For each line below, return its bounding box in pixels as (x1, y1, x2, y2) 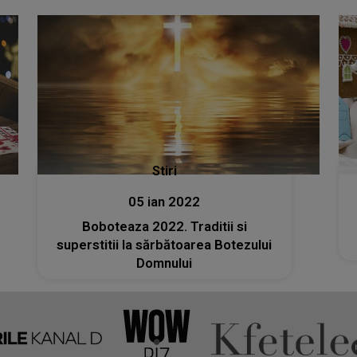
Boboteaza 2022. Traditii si (81, 218, 247, 234)
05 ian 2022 (128, 194, 201, 210)
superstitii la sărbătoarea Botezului (57, 237, 273, 253)
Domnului (136, 255, 193, 271)
